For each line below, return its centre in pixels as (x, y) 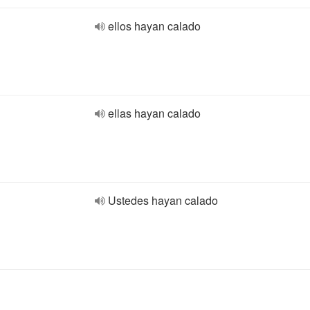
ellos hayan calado (154, 26)
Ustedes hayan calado (163, 200)
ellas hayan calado (154, 113)
